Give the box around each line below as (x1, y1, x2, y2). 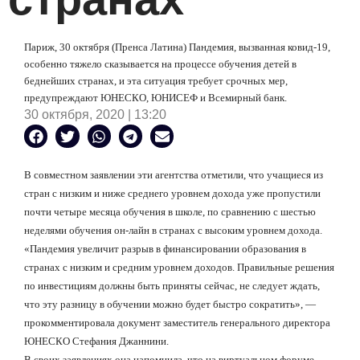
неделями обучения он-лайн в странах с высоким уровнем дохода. (24, 224, 322, 237)
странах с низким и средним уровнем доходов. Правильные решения (24, 261, 334, 274)
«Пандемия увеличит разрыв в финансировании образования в (24, 243, 306, 256)
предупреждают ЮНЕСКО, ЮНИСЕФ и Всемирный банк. (24, 92, 287, 104)
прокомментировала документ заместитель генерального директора (24, 317, 330, 329)
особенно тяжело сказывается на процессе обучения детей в (24, 58, 297, 70)
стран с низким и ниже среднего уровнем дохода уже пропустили (24, 187, 321, 200)
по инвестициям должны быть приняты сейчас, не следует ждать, (24, 280, 320, 292)
